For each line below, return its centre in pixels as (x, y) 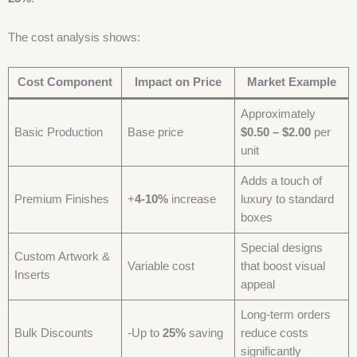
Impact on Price (178, 82)
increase (192, 200)
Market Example (292, 82)
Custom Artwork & (63, 257)
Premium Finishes (62, 200)
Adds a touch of (282, 181)
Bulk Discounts (54, 333)
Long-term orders (286, 315)
